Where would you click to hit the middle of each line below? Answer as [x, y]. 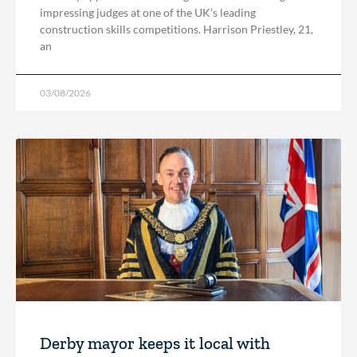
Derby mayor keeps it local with [155, 343]
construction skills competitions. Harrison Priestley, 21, [177, 29]
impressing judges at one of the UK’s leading [148, 12]
